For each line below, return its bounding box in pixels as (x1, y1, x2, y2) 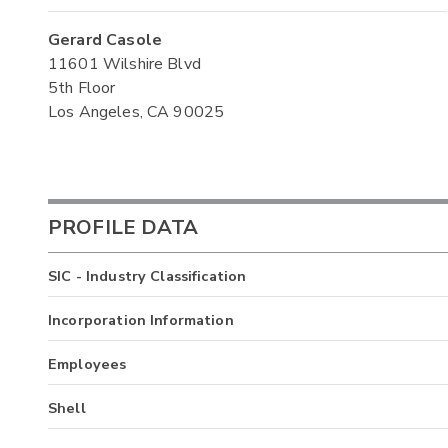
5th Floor (48, 76, 116, 99)
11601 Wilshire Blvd (48, 52, 201, 75)
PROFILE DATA (48, 214, 198, 242)
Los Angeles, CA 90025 (48, 100, 225, 123)
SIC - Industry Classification (48, 265, 247, 286)
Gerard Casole (48, 28, 162, 51)
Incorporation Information (48, 309, 234, 330)
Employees (48, 353, 127, 374)
